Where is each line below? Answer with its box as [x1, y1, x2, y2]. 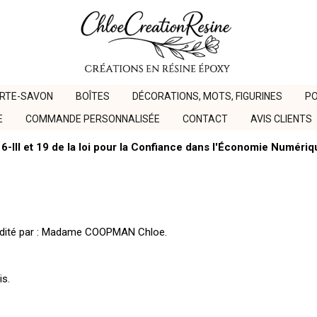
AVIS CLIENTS [250, 113, 312, 125]
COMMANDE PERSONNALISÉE [25, 113, 160, 125]
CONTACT [183, 113, 228, 125]
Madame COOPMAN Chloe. [42, 226, 170, 238]
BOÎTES [75, 91, 110, 102]
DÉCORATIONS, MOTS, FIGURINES [132, 91, 282, 102]
